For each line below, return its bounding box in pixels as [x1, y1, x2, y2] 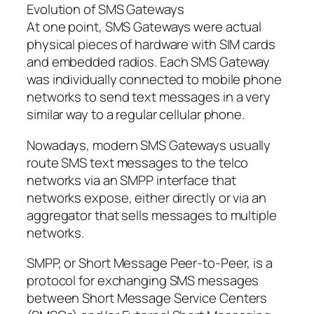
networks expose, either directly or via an [27, 188, 266, 207]
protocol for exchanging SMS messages [27, 271, 259, 290]
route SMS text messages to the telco [27, 153, 249, 172]
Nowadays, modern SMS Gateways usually [27, 135, 271, 154]
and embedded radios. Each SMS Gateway [27, 53, 271, 71]
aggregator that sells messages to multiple [27, 205, 277, 224]
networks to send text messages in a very [27, 88, 271, 107]
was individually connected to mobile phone [27, 70, 282, 89]
